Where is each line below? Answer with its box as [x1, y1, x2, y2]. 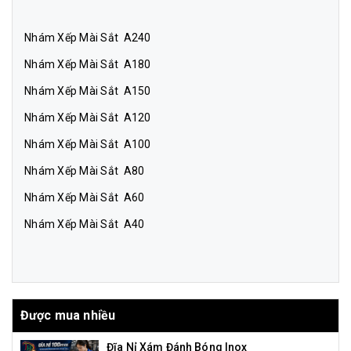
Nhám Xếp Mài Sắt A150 [24, 85, 151, 98]
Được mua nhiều [20, 308, 116, 324]
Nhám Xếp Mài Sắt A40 [24, 218, 145, 231]
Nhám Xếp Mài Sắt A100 [24, 138, 151, 151]
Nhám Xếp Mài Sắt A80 [24, 165, 145, 178]
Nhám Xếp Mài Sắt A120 [24, 111, 151, 125]
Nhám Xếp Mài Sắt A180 [24, 58, 151, 71]
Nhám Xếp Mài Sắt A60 [24, 191, 145, 204]
